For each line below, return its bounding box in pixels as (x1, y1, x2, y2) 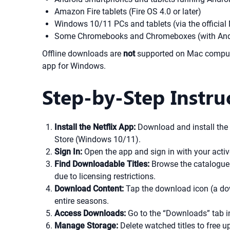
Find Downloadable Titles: (54, 159, 149, 169)
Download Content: (54, 184, 124, 194)
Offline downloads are (42, 49, 123, 59)
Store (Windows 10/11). (54, 135, 141, 144)
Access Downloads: (54, 208, 126, 218)
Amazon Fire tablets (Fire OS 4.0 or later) (54, 7, 201, 16)
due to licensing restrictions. (54, 171, 156, 181)
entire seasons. (54, 196, 109, 206)
